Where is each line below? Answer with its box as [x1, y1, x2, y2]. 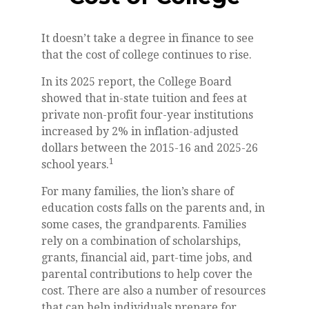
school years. [41, 157, 109, 171]
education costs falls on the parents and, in [41, 201, 265, 215]
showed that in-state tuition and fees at [41, 91, 247, 105]
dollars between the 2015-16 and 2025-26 [41, 141, 258, 154]
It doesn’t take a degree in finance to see [41, 31, 254, 45]
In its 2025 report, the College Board [41, 74, 232, 88]
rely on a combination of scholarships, [41, 234, 241, 248]
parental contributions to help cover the [41, 267, 252, 281]
